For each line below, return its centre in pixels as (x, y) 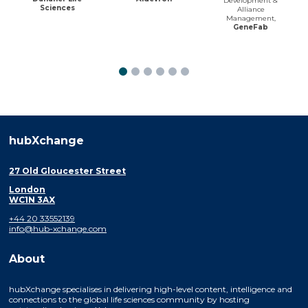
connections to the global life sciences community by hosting (129, 299)
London (27, 189)
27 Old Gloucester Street (67, 170)
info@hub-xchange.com (58, 228)
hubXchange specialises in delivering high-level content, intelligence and (151, 289)
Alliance (251, 9)
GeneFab (251, 27)
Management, (251, 18)
